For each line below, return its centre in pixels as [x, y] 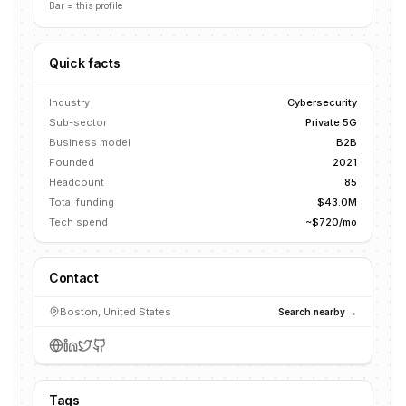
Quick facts [85, 63]
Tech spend [78, 222]
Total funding [82, 202]
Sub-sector [78, 122]
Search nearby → [318, 311]
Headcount [77, 182]
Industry [69, 102]
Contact [74, 278]
